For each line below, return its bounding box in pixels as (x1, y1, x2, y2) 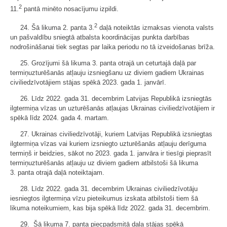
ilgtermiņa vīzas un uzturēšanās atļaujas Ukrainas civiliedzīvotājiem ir (10, 104, 215, 112)
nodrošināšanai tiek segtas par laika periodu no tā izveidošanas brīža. (10, 43, 215, 51)
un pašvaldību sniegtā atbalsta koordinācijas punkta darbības (10, 33, 190, 41)
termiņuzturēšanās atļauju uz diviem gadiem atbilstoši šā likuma (10, 159, 198, 167)
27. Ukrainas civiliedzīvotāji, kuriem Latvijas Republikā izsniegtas (20, 130, 212, 138)
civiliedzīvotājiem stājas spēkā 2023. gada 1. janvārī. (10, 78, 166, 86)
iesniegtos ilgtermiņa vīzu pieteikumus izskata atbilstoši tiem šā (10, 194, 198, 202)
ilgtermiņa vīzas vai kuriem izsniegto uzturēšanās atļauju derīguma (10, 139, 206, 147)
